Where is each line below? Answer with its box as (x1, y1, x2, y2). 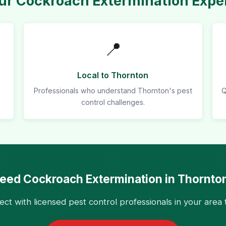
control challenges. (81, 98, 145, 106)
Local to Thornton (77, 70, 149, 80)
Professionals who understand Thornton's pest (33, 86, 192, 95)
